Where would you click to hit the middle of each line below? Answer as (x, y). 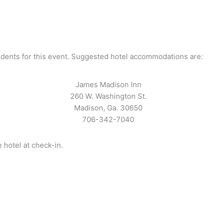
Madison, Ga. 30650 (108, 108)
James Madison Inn (108, 84)
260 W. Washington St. (108, 96)
